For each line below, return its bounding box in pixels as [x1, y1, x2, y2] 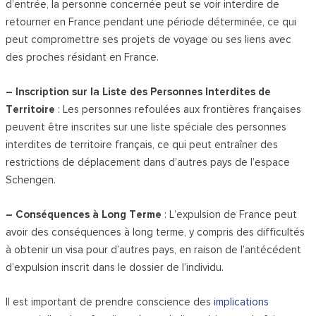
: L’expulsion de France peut [162, 208, 298, 221]
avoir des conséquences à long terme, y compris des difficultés [6, 226, 305, 239]
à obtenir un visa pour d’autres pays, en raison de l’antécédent [6, 243, 302, 257]
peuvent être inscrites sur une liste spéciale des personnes [6, 121, 287, 134]
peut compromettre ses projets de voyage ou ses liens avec [6, 33, 292, 47]
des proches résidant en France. [6, 51, 159, 64]
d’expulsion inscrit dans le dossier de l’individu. [6, 261, 224, 274]
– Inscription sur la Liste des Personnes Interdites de [6, 85, 272, 99]
